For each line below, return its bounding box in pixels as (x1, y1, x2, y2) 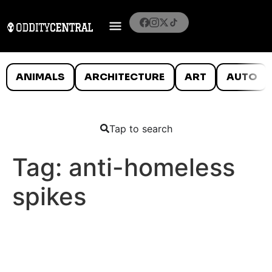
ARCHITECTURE (84, 70, 165, 83)
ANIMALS (16, 70, 65, 83)
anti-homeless (69, 152, 235, 182)
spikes (12, 181, 86, 211)
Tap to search (109, 122, 172, 135)
